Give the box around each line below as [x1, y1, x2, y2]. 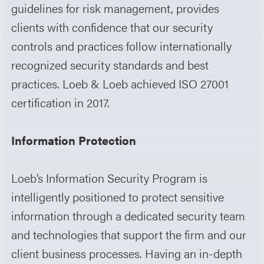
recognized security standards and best [11, 55, 209, 73]
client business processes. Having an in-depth [11, 244, 243, 262]
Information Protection [11, 131, 137, 148]
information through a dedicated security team [11, 206, 246, 224]
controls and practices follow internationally [11, 37, 232, 54]
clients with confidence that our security [11, 18, 213, 35]
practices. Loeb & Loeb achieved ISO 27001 [11, 74, 229, 92]
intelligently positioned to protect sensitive [11, 187, 225, 205]
